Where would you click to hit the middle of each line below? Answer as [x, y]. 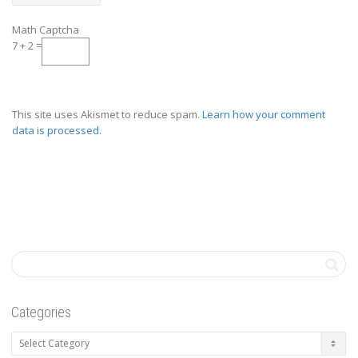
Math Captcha [46, 30]
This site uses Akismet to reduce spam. [107, 115]
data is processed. [57, 131]
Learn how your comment [264, 115]
